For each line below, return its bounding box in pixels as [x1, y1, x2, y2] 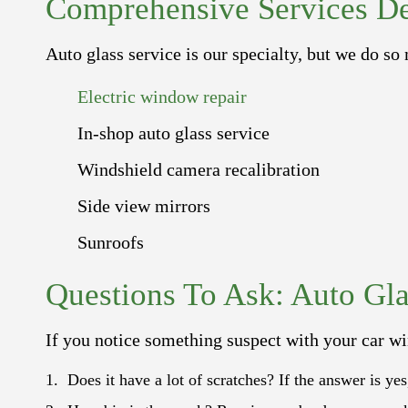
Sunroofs [77, 231, 144, 252]
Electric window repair [77, 86, 247, 107]
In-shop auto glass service [77, 122, 270, 143]
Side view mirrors [77, 195, 210, 216]
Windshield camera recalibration [77, 158, 320, 179]
